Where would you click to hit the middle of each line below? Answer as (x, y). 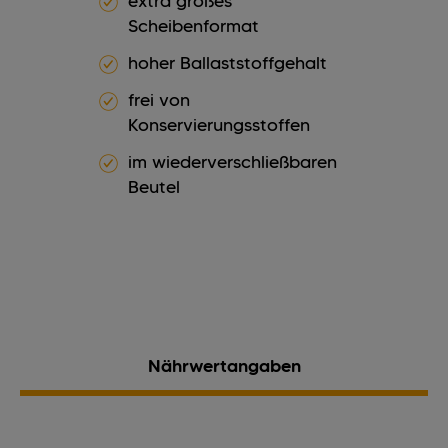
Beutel (154, 187)
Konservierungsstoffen (219, 125)
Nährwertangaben (224, 366)
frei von (159, 100)
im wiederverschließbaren (232, 162)
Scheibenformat (193, 26)
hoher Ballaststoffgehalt (227, 63)
